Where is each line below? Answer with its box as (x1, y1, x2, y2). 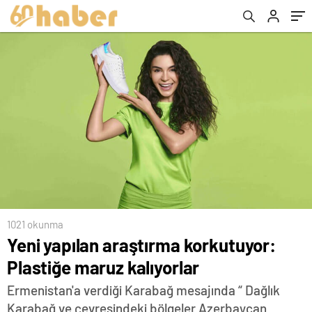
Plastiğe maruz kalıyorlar (7, 256, 200, 279)
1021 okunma (7, 218, 63, 231)
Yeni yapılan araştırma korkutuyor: (7, 234, 276, 256)
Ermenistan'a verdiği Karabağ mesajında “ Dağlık (7, 282, 280, 299)
